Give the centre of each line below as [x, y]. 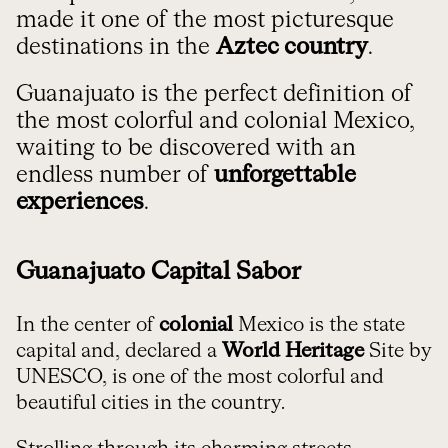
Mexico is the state [319, 325]
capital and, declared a [119, 351]
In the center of [87, 325]
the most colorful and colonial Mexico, [215, 121]
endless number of [115, 175]
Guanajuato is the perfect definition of [214, 94]
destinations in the [116, 47]
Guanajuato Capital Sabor [158, 272]
